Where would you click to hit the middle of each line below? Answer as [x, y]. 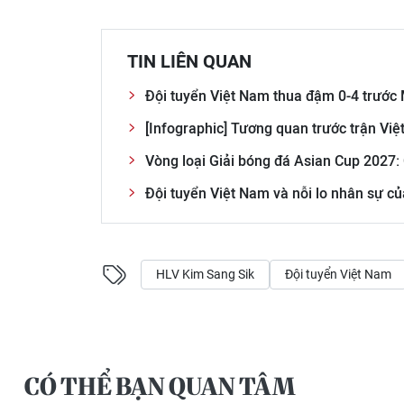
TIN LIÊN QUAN [189, 61]
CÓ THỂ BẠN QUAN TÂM [160, 386]
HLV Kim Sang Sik [205, 274]
